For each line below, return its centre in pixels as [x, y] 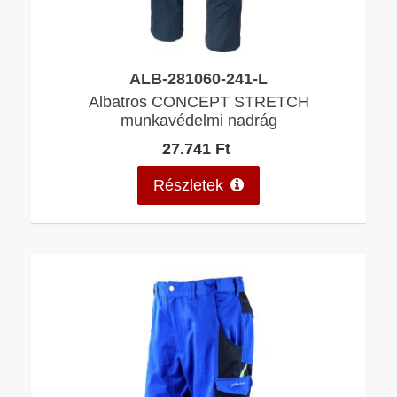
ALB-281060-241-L [198, 78]
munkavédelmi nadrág [198, 121]
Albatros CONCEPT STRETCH [198, 102]
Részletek [189, 184]
